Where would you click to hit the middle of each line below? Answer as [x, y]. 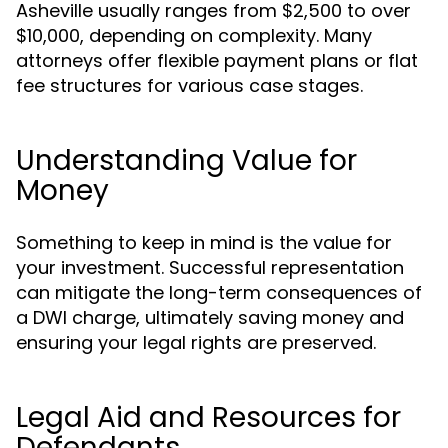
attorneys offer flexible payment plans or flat [217, 60]
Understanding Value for [186, 160]
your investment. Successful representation [210, 267]
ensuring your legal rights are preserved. [196, 342]
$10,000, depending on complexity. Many [194, 35]
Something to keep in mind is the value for [204, 242]
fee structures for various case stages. [189, 85]
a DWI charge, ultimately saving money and [210, 317]
